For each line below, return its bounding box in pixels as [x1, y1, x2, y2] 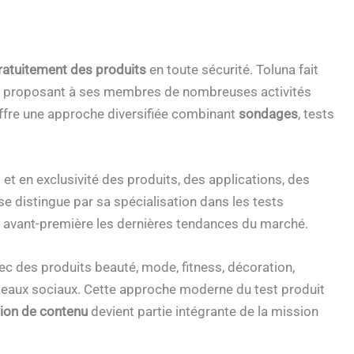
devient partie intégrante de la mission [88, 303, 318, 320]
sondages [239, 105, 298, 122]
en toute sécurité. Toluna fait [146, 61, 318, 77]
